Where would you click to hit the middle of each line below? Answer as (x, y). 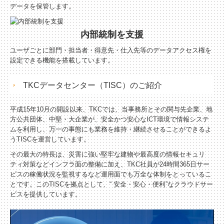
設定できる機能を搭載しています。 (62, 60)
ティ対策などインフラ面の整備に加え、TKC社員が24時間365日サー (110, 164)
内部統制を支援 (112, 35)
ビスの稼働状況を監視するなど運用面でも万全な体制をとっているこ (111, 174)
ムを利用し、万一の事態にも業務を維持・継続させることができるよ (111, 129)
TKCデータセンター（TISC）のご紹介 (92, 85)
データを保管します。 (42, 6)
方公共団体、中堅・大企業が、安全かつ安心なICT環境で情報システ (109, 119)
